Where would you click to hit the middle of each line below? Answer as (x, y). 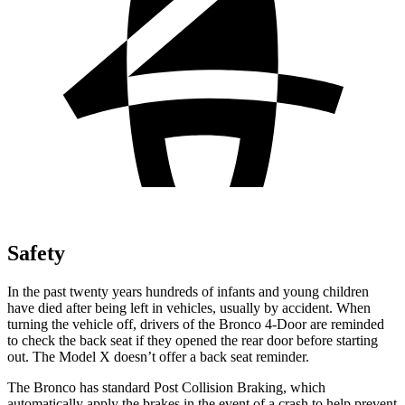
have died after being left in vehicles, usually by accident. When (189, 307)
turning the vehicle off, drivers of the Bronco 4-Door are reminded (196, 324)
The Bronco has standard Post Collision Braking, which (166, 387)
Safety (36, 253)
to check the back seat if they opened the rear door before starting (193, 340)
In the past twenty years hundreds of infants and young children (188, 291)
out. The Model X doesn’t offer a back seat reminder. (158, 356)
